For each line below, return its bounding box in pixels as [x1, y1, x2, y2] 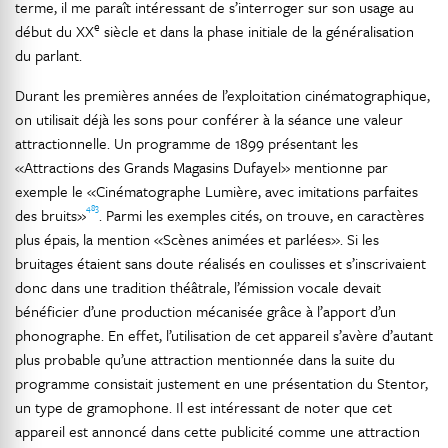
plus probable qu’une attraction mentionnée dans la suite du [15, 348, 395, 370]
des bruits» [15, 204, 86, 226]
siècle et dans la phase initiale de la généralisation [100, 20, 414, 42]
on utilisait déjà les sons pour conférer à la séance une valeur [15, 108, 403, 130]
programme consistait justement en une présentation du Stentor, [15, 372, 428, 394]
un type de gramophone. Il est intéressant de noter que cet [15, 396, 392, 418]
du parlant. [15, 44, 82, 66]
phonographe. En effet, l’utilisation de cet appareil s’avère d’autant [15, 324, 433, 346]
